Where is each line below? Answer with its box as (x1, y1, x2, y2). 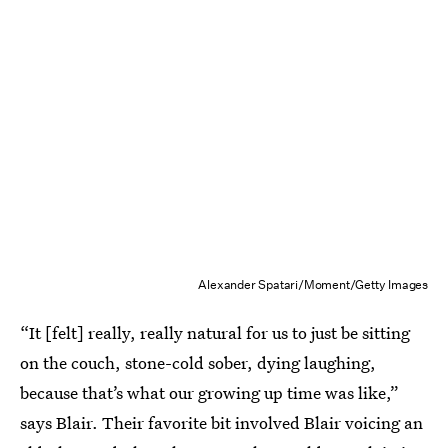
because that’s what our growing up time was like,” (20, 381, 399, 404)
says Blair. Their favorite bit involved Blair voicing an (20, 411, 423, 434)
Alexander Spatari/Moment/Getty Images (198, 276, 428, 293)
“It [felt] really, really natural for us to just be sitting (20, 321, 410, 344)
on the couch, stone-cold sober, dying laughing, (20, 351, 376, 374)
